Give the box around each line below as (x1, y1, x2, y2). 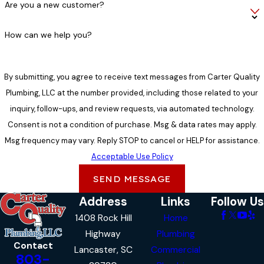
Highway (85, 228, 121, 240)
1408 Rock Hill (74, 212, 132, 225)
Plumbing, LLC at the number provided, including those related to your (6, 88, 258, 98)
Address (79, 194, 128, 210)
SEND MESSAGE (93, 172, 171, 184)
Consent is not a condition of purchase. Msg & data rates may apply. (7, 120, 257, 130)
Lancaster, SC (74, 244, 133, 256)
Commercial (151, 244, 201, 256)
